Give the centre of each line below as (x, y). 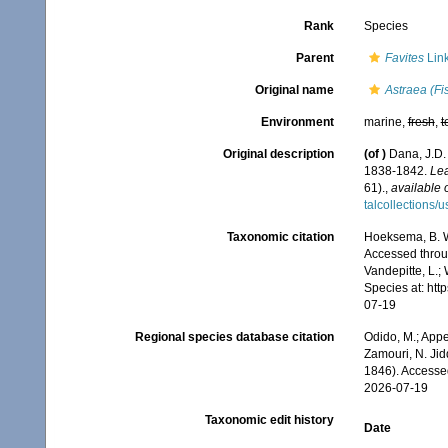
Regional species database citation (234, 337)
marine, (385, 122)
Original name (294, 90)
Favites (404, 58)
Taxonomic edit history (269, 420)
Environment (297, 122)
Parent (314, 58)
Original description (278, 154)
